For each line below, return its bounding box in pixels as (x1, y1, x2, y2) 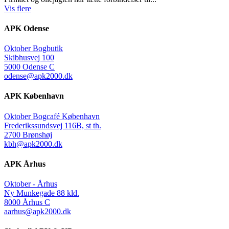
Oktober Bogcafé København (4, 111, 100, 121)
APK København (4, 91, 64, 101)
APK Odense (4, 24, 49, 33)
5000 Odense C (4, 62, 55, 72)
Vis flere (4, 4, 31, 13)
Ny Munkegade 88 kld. (4, 189, 79, 198)
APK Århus (4, 159, 45, 168)
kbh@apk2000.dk (4, 139, 62, 148)
